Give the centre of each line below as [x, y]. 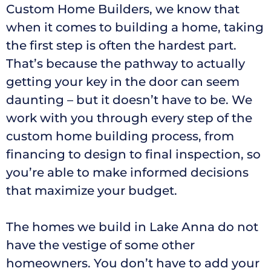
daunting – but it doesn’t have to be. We [129, 100]
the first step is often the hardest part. [121, 45]
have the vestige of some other [100, 245]
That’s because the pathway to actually [126, 63]
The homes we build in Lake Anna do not [132, 227]
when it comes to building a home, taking [135, 27]
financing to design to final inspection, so [133, 154]
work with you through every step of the [129, 118]
